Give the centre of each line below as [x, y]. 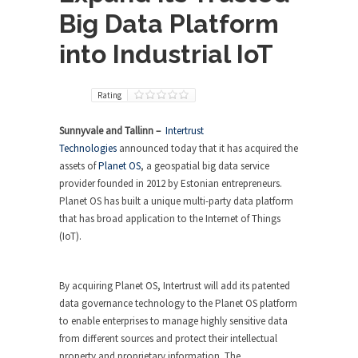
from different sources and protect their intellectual [168, 338]
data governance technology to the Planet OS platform [178, 303]
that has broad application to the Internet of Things [170, 219]
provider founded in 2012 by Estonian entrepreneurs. [171, 183]
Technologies [88, 148]
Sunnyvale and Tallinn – [111, 131]
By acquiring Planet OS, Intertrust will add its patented [175, 286]
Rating [109, 95]
